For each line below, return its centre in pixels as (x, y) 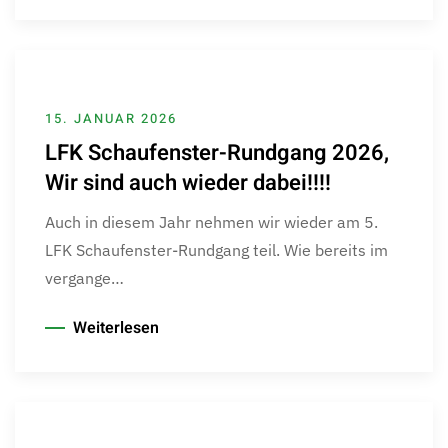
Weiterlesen (116, 327)
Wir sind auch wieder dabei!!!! (188, 182)
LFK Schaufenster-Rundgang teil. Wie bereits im (216, 249)
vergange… (84, 277)
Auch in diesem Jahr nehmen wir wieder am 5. (211, 221)
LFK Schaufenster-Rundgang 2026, (217, 152)
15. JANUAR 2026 (111, 118)
